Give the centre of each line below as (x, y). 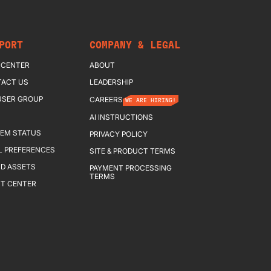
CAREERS (106, 100)
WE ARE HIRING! (151, 100)
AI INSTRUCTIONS (121, 117)
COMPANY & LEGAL (135, 45)
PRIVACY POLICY (119, 134)
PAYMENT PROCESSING (131, 168)
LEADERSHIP (111, 82)
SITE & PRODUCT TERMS (132, 151)
